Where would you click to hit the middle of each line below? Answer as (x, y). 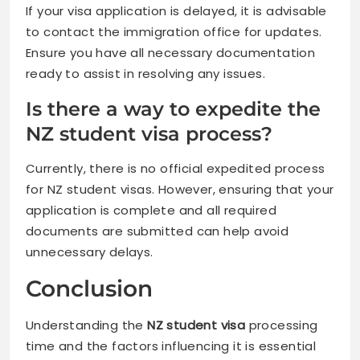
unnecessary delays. (90, 252)
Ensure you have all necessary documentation (171, 52)
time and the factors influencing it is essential (171, 346)
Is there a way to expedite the (173, 108)
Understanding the (87, 325)
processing (282, 325)
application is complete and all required (151, 210)
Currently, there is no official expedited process (176, 168)
